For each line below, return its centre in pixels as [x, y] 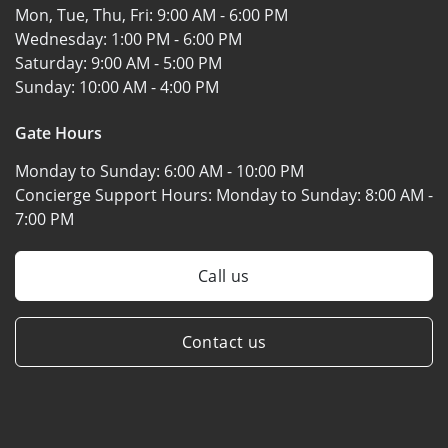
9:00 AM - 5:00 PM [156, 62]
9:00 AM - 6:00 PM [222, 14]
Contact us [224, 341]
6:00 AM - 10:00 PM [234, 170]
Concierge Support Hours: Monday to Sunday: [190, 194]
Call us [224, 275]
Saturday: [53, 62]
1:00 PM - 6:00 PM [176, 38]
